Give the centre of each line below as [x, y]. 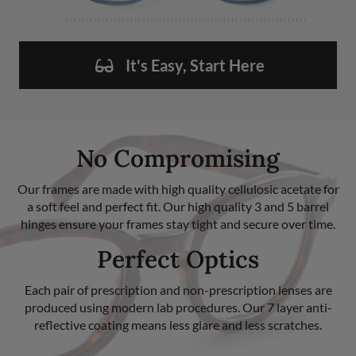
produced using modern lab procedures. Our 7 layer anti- [178, 307]
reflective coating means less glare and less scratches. [178, 324]
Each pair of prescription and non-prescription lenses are [178, 289]
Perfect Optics [178, 259]
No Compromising [178, 158]
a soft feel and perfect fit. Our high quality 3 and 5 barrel [178, 206]
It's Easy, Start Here [195, 65]
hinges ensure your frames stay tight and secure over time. [178, 223]
